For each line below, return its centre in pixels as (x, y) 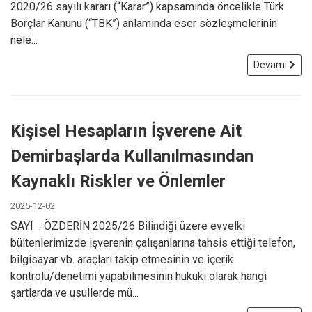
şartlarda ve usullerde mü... (75, 292)
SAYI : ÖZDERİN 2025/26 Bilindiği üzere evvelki (128, 226)
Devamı (271, 64)
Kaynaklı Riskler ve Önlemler (118, 181)
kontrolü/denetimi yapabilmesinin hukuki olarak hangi (139, 276)
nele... (24, 40)
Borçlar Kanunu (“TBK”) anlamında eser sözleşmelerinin (144, 23)
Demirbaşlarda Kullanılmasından (132, 156)
